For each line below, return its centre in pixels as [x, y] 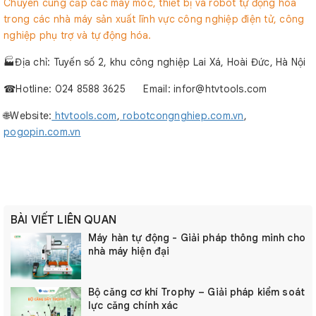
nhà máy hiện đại [129, 251]
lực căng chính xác [133, 305]
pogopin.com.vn [42, 132]
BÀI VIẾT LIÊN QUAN [63, 220]
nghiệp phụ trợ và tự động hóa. [78, 35]
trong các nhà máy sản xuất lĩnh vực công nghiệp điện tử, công [154, 19]
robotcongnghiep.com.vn [182, 116]
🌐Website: [28, 116]
